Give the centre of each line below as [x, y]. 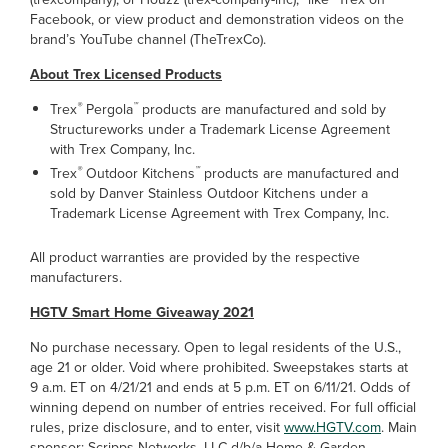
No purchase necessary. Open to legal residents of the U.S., [215, 347]
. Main [399, 427]
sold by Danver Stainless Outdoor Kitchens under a [209, 193]
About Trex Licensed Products [126, 74]
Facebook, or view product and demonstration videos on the [217, 19]
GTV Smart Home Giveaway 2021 [147, 312]
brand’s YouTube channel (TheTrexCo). [148, 39]
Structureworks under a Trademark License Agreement [220, 129]
